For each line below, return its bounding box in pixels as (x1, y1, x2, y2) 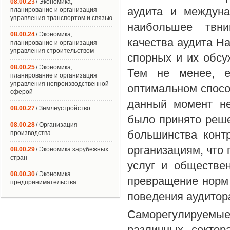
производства (10, 129, 51, 137)
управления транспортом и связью (10, 14, 112, 22)
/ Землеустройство (36, 105, 90, 112)
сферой (10, 88, 33, 95)
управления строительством (10, 47, 94, 54)
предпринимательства (10, 179, 76, 186)
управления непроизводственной (10, 80, 109, 87)
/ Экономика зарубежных (36, 146, 108, 153)
